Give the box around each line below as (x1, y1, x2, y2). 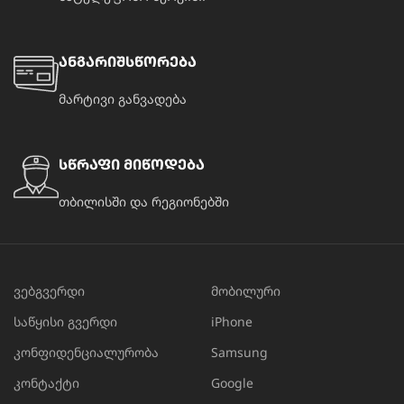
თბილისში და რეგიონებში (59, 193, 230, 211)
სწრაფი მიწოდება (59, 154, 206, 175)
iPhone (211, 313, 252, 331)
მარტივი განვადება (59, 90, 188, 108)
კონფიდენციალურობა (14, 344, 160, 362)
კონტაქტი (14, 374, 80, 392)
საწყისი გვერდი (14, 313, 118, 331)
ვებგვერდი (14, 282, 86, 300)
